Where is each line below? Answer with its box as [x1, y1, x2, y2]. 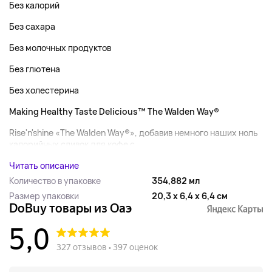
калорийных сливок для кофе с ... [9, 138, 144, 150]
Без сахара [9, 21, 55, 32]
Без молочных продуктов [9, 42, 111, 53]
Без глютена [9, 63, 60, 75]
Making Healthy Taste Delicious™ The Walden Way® [9, 106, 219, 117]
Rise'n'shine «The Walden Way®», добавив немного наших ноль [9, 127, 258, 138]
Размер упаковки [9, 190, 79, 202]
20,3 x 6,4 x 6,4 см [152, 190, 228, 202]
